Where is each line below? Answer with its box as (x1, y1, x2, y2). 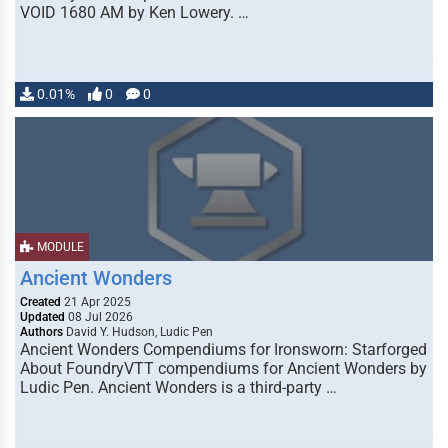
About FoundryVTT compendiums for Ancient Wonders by (20, 359, 427, 378)
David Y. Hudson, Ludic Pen (63, 325, 213, 339)
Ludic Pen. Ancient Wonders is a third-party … (20, 378, 337, 397)
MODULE (34, 240, 84, 254)
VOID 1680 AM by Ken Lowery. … (20, 3, 249, 22)
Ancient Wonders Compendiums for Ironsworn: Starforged (20, 340, 427, 359)
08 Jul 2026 (65, 310, 133, 324)
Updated (20, 310, 65, 324)
